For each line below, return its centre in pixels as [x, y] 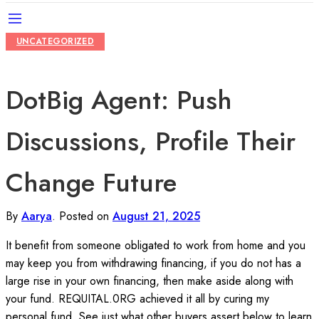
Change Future [91, 182]
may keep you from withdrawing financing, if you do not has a [153, 263]
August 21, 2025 [156, 216]
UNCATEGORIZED [55, 41]
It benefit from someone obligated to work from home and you [156, 245]
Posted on [84, 216]
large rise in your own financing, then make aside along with [150, 281]
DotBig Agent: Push [119, 100]
